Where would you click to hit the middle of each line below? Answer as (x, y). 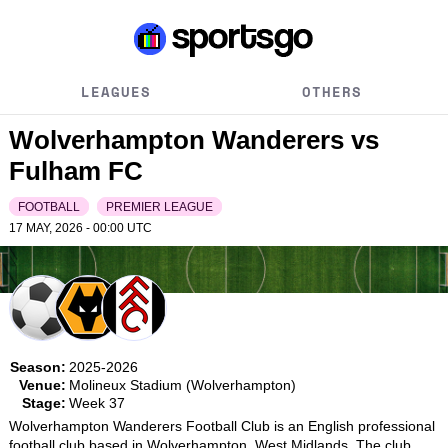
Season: (37, 366)
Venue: (42, 384)
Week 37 (96, 402)
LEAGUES (116, 91)
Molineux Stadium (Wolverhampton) (182, 384)
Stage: (43, 402)
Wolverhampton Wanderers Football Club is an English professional (221, 425)
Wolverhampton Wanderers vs (193, 140)
